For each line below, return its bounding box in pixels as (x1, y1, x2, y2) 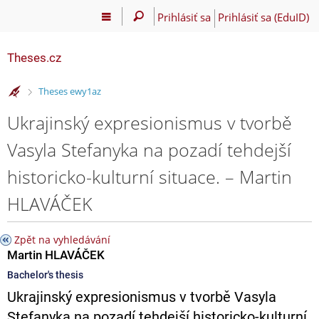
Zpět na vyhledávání (14, 232, 110, 246)
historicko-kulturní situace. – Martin (7, 164, 292, 189)
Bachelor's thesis (7, 268, 83, 281)
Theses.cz (7, 51, 61, 65)
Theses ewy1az (38, 85, 101, 98)
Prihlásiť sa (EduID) (217, 9, 309, 24)
